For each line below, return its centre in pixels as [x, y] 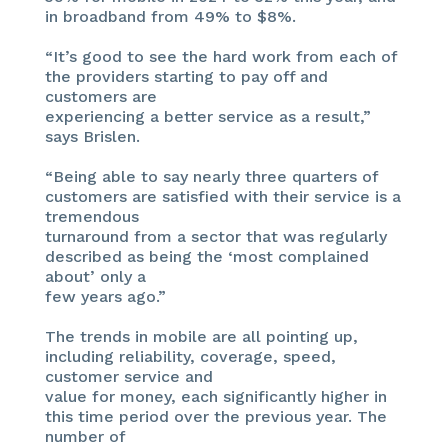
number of [85, 436]
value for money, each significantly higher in [215, 396]
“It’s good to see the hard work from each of [220, 56]
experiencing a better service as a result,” [207, 116]
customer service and [128, 376]
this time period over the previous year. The [215, 416]
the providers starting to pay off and [186, 76]
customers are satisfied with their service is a [222, 196]
